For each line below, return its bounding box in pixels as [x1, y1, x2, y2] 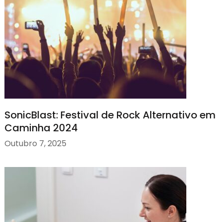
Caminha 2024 [4, 120, 78, 135]
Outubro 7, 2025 [4, 138, 66, 150]
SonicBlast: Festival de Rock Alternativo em [4, 108, 216, 122]
